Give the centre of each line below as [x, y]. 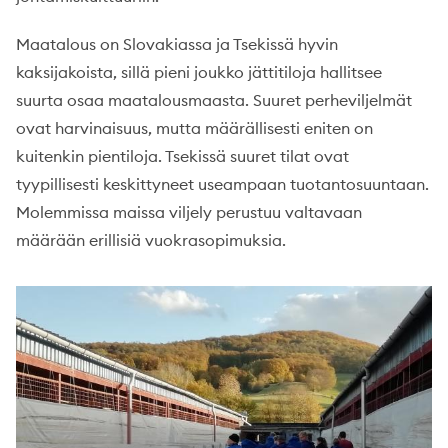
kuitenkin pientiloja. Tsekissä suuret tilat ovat [182, 156]
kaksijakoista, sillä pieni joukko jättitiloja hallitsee [199, 72]
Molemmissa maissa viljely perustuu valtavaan [189, 212]
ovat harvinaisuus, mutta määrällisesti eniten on [194, 128]
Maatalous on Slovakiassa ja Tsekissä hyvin [177, 44]
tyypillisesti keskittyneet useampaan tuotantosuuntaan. [222, 184]
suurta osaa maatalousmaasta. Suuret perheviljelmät [214, 100]
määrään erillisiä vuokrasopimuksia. [151, 240]
